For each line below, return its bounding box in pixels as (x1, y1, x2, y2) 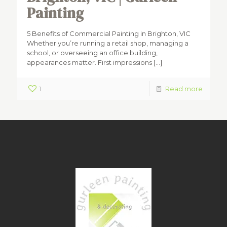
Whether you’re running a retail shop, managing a (27, 39, 188, 47)
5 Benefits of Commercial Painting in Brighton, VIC (27, 29, 191, 37)
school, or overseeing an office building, (27, 49, 158, 57)
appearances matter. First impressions (27, 58, 152, 66)
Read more (165, 85, 203, 93)
